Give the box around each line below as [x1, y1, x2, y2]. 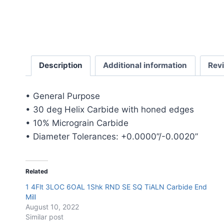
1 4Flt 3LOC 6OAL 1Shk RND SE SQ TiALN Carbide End [25, 182, 207, 191]
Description [38, 60, 82, 70]
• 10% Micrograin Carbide [25, 118, 128, 128]
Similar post [25, 212, 63, 221]
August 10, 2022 [25, 202, 79, 211]
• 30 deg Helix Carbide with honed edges [25, 104, 194, 115]
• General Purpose [25, 91, 100, 101]
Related [25, 167, 48, 175]
